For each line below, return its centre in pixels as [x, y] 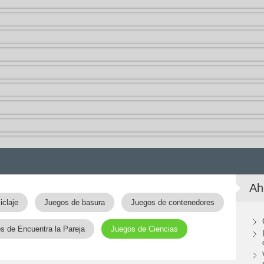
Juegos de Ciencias [144, 229]
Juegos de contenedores [172, 202]
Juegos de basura [74, 202]
